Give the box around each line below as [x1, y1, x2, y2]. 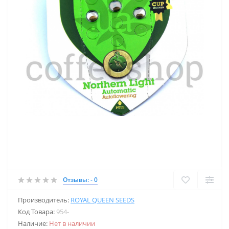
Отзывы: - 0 [63, 175, 98, 184]
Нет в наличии [49, 219, 95, 228]
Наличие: [18, 219, 49, 228]
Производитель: [18, 195, 71, 204]
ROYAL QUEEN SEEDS [71, 195, 134, 204]
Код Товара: [18, 207, 56, 216]
